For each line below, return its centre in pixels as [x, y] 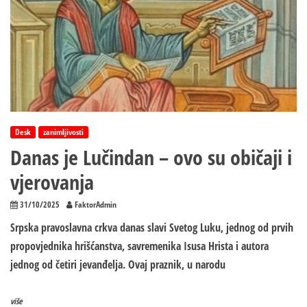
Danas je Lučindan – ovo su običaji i [151, 158]
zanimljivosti [63, 132]
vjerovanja [52, 182]
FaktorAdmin [96, 205]
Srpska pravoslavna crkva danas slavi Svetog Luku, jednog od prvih [152, 228]
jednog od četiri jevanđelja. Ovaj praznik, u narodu [118, 265]
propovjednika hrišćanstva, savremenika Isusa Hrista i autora [139, 246]
